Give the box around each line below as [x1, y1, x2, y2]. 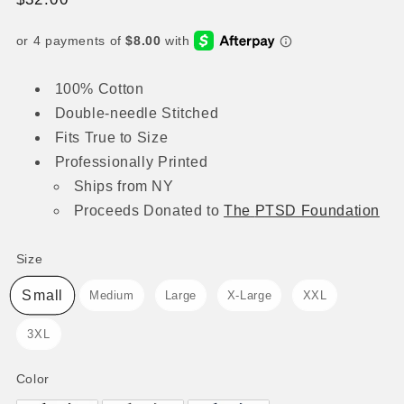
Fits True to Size [54, 129, 169, 145]
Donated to [143, 202, 225, 218]
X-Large [226, 288, 272, 302]
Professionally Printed [54, 153, 208, 170]
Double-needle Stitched [54, 105, 219, 121]
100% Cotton [54, 80, 144, 96]
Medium [88, 288, 134, 302]
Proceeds [73, 202, 140, 218]
